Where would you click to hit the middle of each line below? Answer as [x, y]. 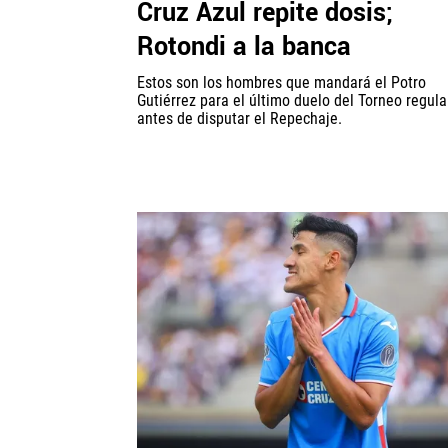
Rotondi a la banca [244, 47]
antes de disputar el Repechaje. [239, 119]
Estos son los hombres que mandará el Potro [281, 83]
